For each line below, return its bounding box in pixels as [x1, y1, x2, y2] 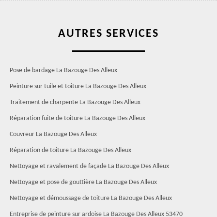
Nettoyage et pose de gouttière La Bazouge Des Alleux [10, 179, 157, 186]
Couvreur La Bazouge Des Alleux [10, 131, 97, 138]
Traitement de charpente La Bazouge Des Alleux [10, 99, 140, 106]
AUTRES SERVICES [58, 28, 159, 40]
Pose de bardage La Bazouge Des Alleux [10, 67, 117, 74]
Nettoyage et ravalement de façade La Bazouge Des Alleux [10, 163, 169, 170]
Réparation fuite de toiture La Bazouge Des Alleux [10, 115, 145, 122]
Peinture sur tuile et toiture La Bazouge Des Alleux [10, 83, 146, 90]
